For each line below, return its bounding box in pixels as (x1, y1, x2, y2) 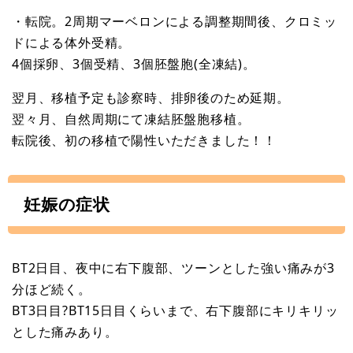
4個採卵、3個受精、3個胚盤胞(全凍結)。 (12, 54, 256, 72)
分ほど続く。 (12, 280, 91, 298)
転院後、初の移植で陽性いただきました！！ (12, 131, 277, 149)
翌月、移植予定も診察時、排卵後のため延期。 (12, 88, 290, 106)
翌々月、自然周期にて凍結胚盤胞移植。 (12, 110, 251, 128)
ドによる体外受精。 (12, 33, 132, 51)
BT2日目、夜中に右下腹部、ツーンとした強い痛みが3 (12, 258, 335, 277)
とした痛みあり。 (12, 322, 118, 340)
